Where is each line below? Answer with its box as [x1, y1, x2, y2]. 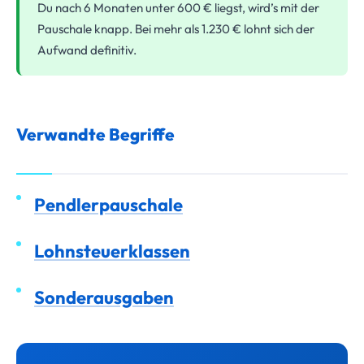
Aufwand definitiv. [37, 41, 136, 58]
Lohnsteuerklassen [34, 239, 190, 262]
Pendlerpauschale [34, 193, 183, 216]
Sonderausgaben [34, 285, 174, 309]
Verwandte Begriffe [16, 123, 175, 145]
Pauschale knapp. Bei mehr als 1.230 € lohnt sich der [37, 20, 314, 37]
